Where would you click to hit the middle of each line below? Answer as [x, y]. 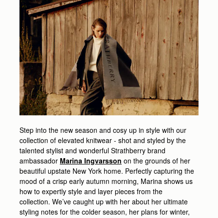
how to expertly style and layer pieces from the [91, 191]
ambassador [40, 161]
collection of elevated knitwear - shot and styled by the [103, 140]
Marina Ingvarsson [91, 161]
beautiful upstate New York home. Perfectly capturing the [107, 171]
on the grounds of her [156, 161]
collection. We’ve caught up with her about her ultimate [104, 202]
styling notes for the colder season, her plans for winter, [105, 212]
